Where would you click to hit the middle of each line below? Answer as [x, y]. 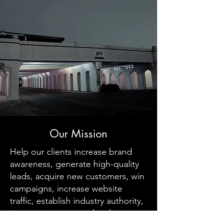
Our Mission [79, 134]
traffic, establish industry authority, [77, 201]
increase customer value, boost [71, 213]
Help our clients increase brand [71, 152]
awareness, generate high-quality [74, 164]
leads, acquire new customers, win [77, 176]
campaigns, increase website [66, 189]
